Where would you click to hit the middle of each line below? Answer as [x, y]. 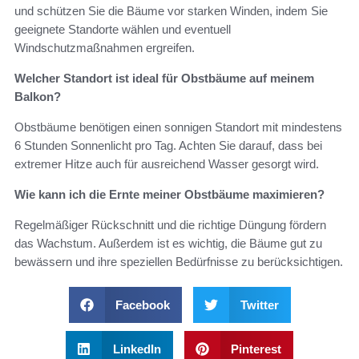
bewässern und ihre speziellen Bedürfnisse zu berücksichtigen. [179, 261]
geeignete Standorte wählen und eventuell [123, 29]
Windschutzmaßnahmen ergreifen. [105, 47]
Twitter [259, 305]
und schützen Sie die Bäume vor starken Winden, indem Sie [171, 10]
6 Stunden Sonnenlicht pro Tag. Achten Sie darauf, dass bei [168, 145]
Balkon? [38, 96]
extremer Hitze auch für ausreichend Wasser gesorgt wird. [167, 163]
